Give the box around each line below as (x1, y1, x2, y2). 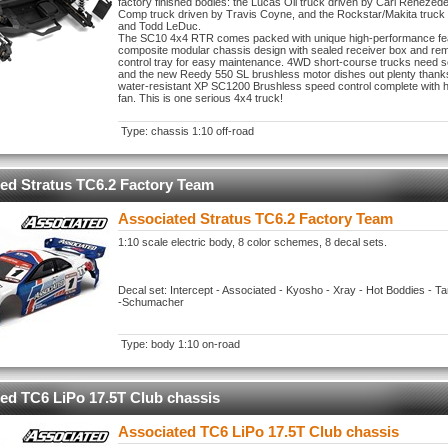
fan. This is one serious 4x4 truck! (118, 92, 283, 104)
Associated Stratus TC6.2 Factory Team (118, 210, 393, 227)
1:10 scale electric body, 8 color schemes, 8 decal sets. (118, 236, 387, 248)
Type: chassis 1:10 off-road (121, 125, 254, 137)
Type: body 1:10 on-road (121, 338, 240, 350)
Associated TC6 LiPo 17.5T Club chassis (118, 423, 399, 440)
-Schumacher (118, 296, 184, 308)
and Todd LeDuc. (118, 20, 201, 32)
